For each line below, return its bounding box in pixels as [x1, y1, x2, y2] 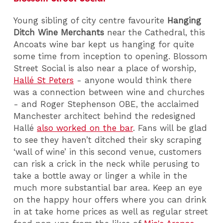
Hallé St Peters [13, 75, 74, 85]
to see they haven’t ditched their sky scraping [13, 134, 202, 145]
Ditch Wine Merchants [13, 27, 105, 37]
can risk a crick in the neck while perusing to [13, 158, 200, 169]
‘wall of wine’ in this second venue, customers [13, 146, 202, 157]
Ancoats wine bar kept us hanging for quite [13, 39, 195, 49]
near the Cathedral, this [104, 27, 206, 37]
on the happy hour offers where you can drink [13, 194, 207, 205]
